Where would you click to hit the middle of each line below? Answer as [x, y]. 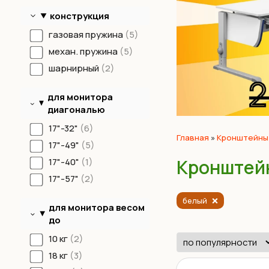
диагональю [76, 109]
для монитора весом [97, 207]
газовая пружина [86, 34]
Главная [192, 138]
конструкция [80, 16]
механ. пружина [84, 51]
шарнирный [74, 68]
